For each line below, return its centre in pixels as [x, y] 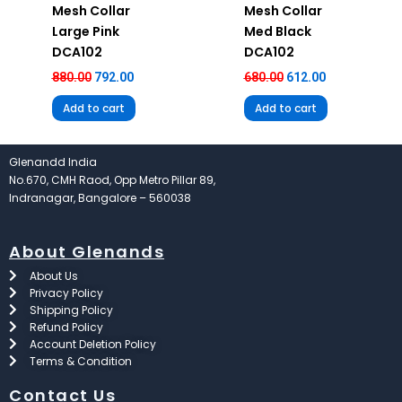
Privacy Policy [66, 293]
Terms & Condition [80, 361]
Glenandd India [53, 162]
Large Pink [85, 31]
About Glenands [87, 251]
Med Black [277, 31]
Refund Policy [66, 327]
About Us [53, 275]
